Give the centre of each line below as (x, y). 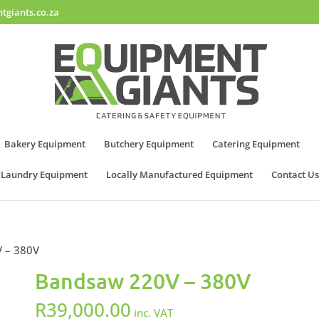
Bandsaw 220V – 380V (142, 280)
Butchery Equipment (148, 143)
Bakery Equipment (45, 143)
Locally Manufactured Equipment (179, 174)
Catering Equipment (256, 143)
